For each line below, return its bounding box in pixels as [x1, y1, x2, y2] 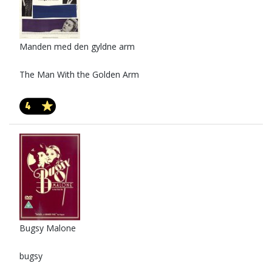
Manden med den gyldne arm [19, 41, 135, 52]
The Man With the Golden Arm [19, 69, 139, 80]
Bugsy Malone [19, 222, 76, 234]
